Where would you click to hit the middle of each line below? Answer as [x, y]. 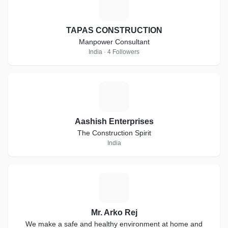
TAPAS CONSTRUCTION [114, 30]
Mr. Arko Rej [114, 212]
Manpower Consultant [114, 42]
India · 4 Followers [114, 52]
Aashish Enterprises [114, 121]
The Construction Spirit [114, 133]
